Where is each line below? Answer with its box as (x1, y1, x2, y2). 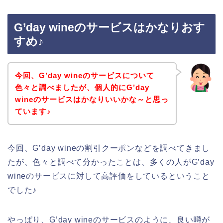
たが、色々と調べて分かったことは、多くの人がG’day (7, 157, 215, 166)
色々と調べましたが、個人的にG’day (14, 83, 149, 92)
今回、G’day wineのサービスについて (14, 71, 154, 80)
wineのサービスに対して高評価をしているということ (7, 171, 210, 180)
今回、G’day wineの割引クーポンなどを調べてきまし (7, 143, 211, 152)
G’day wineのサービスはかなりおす (14, 21, 205, 34)
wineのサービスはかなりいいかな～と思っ (14, 95, 169, 104)
